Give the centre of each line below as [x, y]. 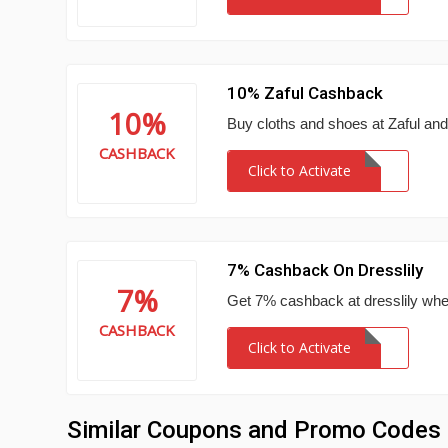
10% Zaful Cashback [305, 93]
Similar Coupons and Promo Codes [254, 430]
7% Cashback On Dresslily [325, 270]
